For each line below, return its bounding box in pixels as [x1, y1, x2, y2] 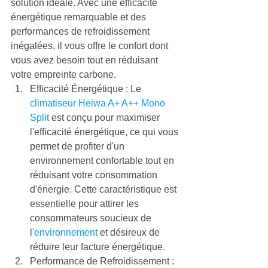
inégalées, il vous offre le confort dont [11, 41, 170, 51]
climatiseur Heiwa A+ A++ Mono [30, 98, 167, 108]
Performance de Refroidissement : [30, 256, 176, 266]
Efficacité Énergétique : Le [30, 84, 144, 94]
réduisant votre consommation [30, 170, 160, 180]
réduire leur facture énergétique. [30, 242, 165, 252]
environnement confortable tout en [30, 156, 176, 166]
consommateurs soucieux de [30, 213, 154, 223]
